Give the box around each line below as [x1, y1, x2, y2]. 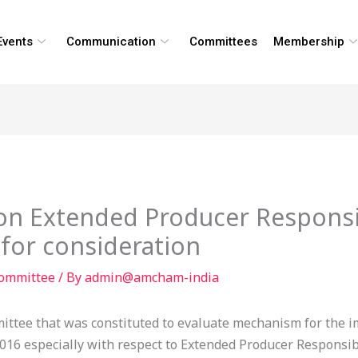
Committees [189, 34, 257, 49]
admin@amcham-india [84, 268, 219, 287]
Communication [66, 34, 156, 49]
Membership [272, 34, 344, 49]
